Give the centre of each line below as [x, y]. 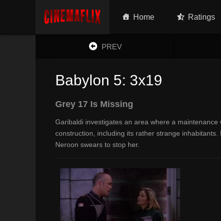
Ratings [202, 17]
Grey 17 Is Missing [94, 104]
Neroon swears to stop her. [97, 145]
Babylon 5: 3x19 [109, 80]
